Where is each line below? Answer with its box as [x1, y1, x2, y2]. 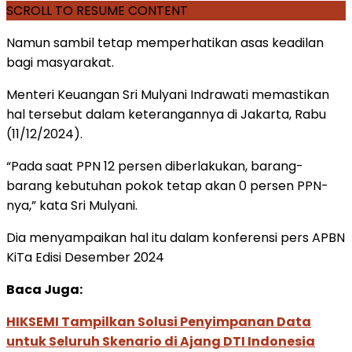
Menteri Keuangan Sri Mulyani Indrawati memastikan [6, 85, 329, 104]
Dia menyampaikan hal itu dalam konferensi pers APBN [6, 228, 345, 247]
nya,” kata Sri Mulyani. [6, 196, 137, 214]
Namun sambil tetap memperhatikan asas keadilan [6, 33, 324, 52]
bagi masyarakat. [6, 53, 114, 71]
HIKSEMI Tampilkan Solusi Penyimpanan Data [6, 312, 311, 331]
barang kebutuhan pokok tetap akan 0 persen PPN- [6, 176, 328, 195]
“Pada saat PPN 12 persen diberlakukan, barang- [6, 156, 303, 175]
